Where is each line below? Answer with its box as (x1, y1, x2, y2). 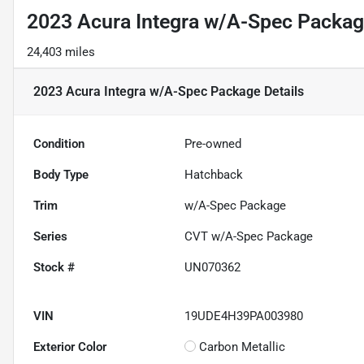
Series (33, 229, 67, 245)
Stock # (33, 260, 75, 275)
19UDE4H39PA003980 (184, 309, 304, 324)
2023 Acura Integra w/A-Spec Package (33, 84, 261, 100)
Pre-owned (184, 136, 242, 152)
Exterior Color (33, 340, 106, 355)
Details (261, 84, 304, 100)
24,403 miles (27, 45, 95, 60)
